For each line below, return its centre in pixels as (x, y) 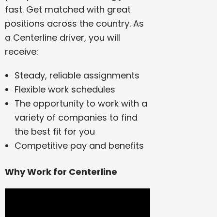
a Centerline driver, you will (63, 38)
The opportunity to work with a (81, 104)
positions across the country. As (75, 24)
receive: (22, 52)
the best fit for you (55, 132)
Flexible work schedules (65, 90)
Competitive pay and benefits (79, 146)
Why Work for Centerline (61, 172)
